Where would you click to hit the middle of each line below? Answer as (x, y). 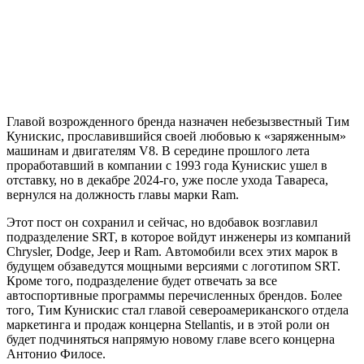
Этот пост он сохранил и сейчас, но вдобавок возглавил (162, 223)
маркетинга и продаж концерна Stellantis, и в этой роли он (168, 325)
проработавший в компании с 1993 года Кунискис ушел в (167, 166)
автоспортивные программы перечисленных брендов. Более (174, 296)
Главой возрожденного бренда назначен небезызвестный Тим (178, 122)
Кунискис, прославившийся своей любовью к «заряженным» (176, 136)
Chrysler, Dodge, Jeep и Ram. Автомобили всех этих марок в (172, 252)
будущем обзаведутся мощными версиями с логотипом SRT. (173, 266)
